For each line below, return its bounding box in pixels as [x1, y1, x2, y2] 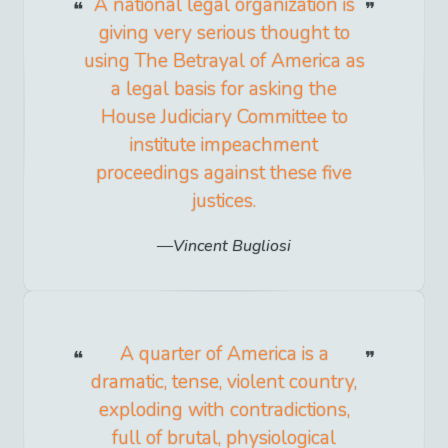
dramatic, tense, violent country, [91, 369, 357, 396]
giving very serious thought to [98, 20, 350, 47]
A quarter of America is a [119, 341, 329, 368]
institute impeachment [130, 132, 318, 159]
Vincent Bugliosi [173, 235, 291, 258]
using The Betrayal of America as [83, 48, 365, 75]
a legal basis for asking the [111, 76, 337, 103]
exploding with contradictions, [98, 397, 350, 424]
